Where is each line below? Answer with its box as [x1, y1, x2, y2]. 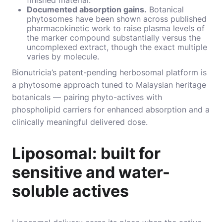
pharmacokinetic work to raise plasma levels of [27, 23, 205, 33]
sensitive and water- [12, 162, 170, 182]
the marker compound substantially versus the [27, 32, 201, 43]
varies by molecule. [27, 51, 99, 61]
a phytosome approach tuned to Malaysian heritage [12, 79, 206, 90]
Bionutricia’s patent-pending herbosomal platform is [12, 67, 207, 77]
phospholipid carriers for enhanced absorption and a [12, 104, 210, 114]
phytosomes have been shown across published [27, 13, 207, 24]
